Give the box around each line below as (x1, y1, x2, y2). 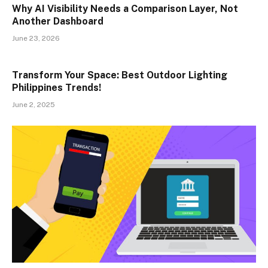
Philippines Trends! (12, 81, 101, 93)
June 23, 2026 (12, 33, 60, 42)
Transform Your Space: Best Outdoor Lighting (12, 69, 227, 81)
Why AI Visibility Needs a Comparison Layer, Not (12, 2, 238, 14)
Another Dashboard (12, 15, 103, 27)
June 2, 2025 (12, 100, 55, 109)
